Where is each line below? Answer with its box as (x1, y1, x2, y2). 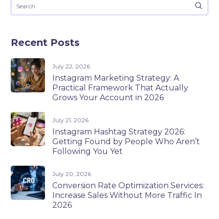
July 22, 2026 (52, 62, 90, 70)
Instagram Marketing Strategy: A (52, 73, 179, 83)
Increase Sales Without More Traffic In (52, 190, 202, 200)
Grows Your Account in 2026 (52, 92, 164, 102)
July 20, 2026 (52, 170, 91, 177)
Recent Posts (11, 36, 80, 48)
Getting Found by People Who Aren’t (52, 136, 200, 146)
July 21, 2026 (52, 116, 89, 124)
